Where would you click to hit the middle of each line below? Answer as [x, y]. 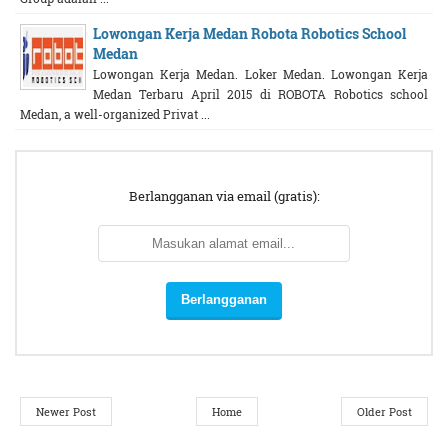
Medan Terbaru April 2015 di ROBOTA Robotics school [260, 94]
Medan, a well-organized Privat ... [115, 114]
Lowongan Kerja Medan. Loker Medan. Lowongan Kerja [260, 74]
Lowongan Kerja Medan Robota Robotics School [249, 33]
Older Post [384, 411]
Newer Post [66, 411]
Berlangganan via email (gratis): [224, 196]
